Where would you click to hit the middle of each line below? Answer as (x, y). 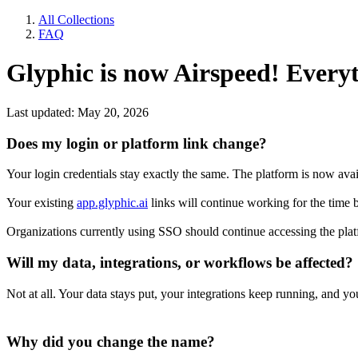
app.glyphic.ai (112, 203)
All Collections (76, 20)
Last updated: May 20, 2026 (78, 112)
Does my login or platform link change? (137, 143)
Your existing (42, 203)
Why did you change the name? (111, 342)
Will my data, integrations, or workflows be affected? (180, 263)
